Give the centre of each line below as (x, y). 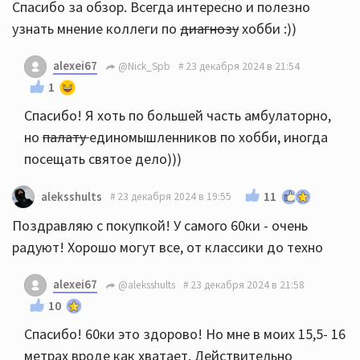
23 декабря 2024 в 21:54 (243, 67)
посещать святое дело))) (103, 158)
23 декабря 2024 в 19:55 (174, 197)
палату (66, 137)
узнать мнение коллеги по (96, 28)
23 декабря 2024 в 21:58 (247, 285)
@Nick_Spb (143, 67)
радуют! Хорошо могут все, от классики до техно (168, 247)
